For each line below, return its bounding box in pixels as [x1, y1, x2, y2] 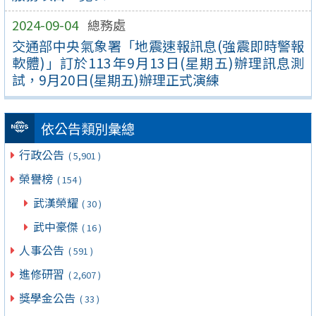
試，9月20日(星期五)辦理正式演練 [11, 69, 219, 90]
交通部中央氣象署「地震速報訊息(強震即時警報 [11, 35, 305, 56]
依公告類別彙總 [40, 119, 135, 139]
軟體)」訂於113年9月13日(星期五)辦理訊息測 [11, 52, 305, 73]
